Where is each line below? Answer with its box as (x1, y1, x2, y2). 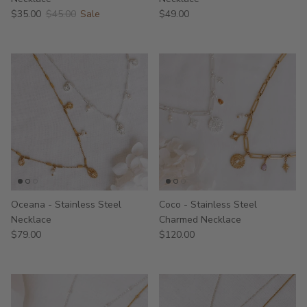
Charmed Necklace (159, 212, 241, 226)
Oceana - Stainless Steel (11, 197, 121, 211)
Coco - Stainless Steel (159, 197, 257, 211)
